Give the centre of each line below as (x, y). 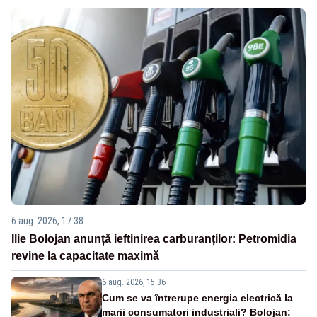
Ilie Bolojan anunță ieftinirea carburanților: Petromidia (154, 238)
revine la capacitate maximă (85, 255)
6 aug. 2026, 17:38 (47, 220)
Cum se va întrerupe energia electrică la (197, 298)
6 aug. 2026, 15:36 (134, 282)
